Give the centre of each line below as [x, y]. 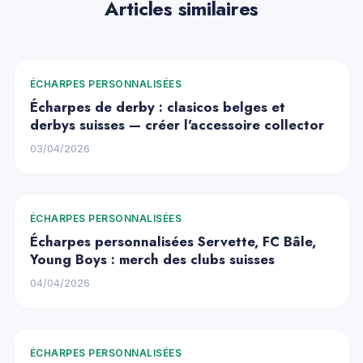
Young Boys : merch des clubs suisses [152, 259]
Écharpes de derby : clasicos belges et [158, 107]
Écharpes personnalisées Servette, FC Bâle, [173, 241]
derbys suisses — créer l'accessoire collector [177, 125]
